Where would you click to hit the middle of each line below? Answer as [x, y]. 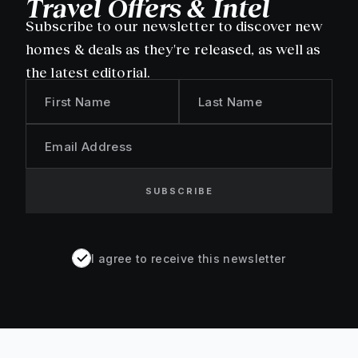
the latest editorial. [88, 72]
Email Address [89, 146]
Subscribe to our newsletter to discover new [175, 26]
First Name [78, 101]
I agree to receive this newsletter [189, 258]
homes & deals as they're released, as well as [173, 49]
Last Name [230, 101]
